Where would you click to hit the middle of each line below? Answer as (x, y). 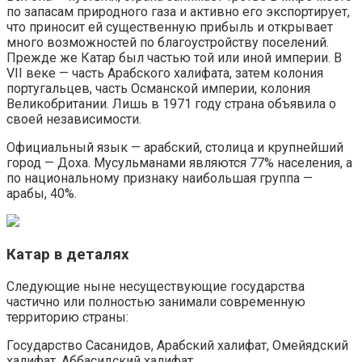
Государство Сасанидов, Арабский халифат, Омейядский (177, 345)
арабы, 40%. (42, 194)
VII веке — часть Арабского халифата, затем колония (165, 74)
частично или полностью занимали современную (156, 301)
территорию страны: (67, 317)
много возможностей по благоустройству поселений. (168, 43)
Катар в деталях (68, 255)
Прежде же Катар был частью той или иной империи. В (174, 58)
